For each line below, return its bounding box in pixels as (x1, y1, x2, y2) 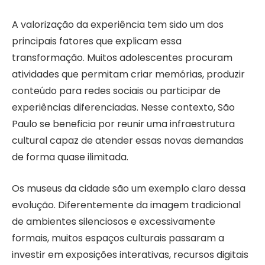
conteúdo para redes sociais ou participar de (12, 84, 221, 98)
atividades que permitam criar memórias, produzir (12, 67, 245, 82)
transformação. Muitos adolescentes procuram (12, 51, 232, 65)
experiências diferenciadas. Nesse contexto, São (12, 101, 235, 115)
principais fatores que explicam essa (12, 34, 182, 49)
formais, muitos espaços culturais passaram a (12, 231, 224, 245)
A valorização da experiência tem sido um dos (12, 18, 224, 32)
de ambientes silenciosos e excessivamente (12, 214, 215, 228)
